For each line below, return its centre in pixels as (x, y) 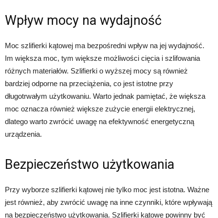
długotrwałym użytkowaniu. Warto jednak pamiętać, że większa (105, 96)
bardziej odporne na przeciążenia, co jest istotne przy (89, 84)
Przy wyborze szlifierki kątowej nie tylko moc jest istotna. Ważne (107, 190)
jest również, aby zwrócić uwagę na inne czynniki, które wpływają (109, 202)
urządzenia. (23, 134)
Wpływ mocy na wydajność (83, 21)
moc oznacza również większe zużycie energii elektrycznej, (100, 109)
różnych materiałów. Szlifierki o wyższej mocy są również (96, 71)
